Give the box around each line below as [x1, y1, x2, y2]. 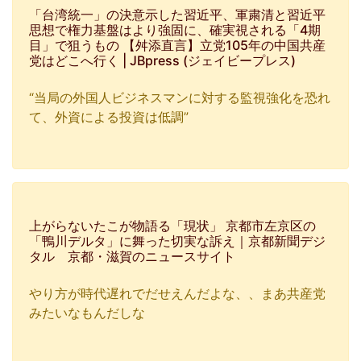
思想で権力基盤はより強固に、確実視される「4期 [29, 22, 321, 38]
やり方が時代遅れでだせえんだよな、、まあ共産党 [29, 285, 326, 301]
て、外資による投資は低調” [29, 109, 189, 125]
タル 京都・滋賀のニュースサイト [29, 248, 235, 264]
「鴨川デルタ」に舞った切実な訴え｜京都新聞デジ [29, 233, 326, 249]
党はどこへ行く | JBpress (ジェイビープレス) [29, 52, 296, 68]
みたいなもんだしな [29, 305, 145, 321]
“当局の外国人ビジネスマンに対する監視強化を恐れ [29, 89, 330, 106]
